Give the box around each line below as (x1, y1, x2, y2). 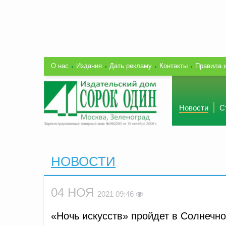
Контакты (159, 62, 188, 70)
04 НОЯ (51, 185, 97, 199)
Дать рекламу (109, 62, 152, 70)
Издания (76, 62, 102, 70)
